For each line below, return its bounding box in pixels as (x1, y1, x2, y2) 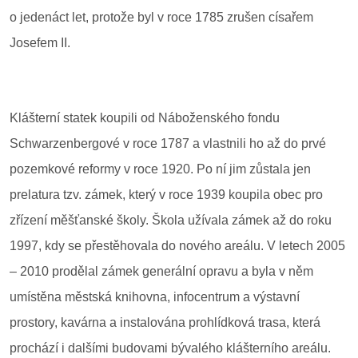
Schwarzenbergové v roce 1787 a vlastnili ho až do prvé (10, 136, 326, 150)
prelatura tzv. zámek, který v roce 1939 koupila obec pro (10, 187, 323, 201)
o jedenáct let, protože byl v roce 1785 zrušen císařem (10, 10, 313, 24)
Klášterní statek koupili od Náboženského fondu (10, 110, 280, 125)
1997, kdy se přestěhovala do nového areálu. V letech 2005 (10, 238, 345, 253)
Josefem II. (10, 35, 74, 50)
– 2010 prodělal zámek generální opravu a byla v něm (10, 264, 313, 278)
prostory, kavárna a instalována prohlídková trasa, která (10, 315, 320, 329)
